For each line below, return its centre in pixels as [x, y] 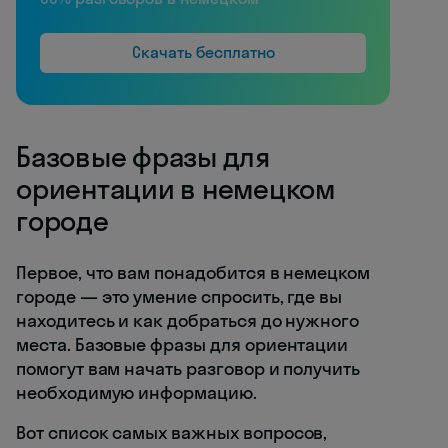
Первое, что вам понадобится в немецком [193, 272]
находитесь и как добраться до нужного [188, 320]
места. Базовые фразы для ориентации [182, 344]
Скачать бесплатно [203, 51]
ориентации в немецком [175, 188]
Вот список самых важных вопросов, [172, 432]
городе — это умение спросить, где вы [179, 296]
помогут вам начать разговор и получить [188, 368]
